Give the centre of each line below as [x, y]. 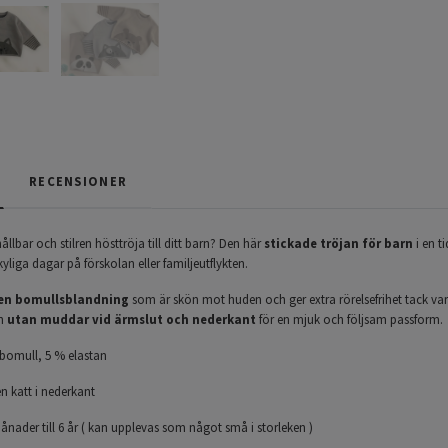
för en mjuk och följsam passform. [349, 318]
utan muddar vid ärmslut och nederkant [131, 318]
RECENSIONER [78, 180]
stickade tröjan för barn [338, 242]
